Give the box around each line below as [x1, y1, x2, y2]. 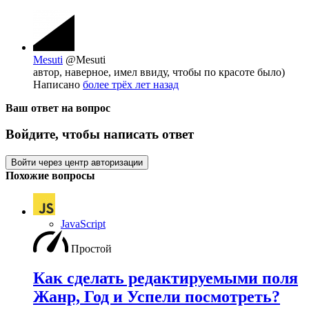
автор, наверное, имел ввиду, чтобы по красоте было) [33, 66, 285, 78]
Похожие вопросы [6, 170, 95, 181]
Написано [33, 78, 83, 90]
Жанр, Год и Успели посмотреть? [33, 287, 280, 306]
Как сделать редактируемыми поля [33, 268, 298, 287]
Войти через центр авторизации [11, 157, 143, 168]
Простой [71, 243, 112, 255]
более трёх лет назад [83, 78, 179, 90]
